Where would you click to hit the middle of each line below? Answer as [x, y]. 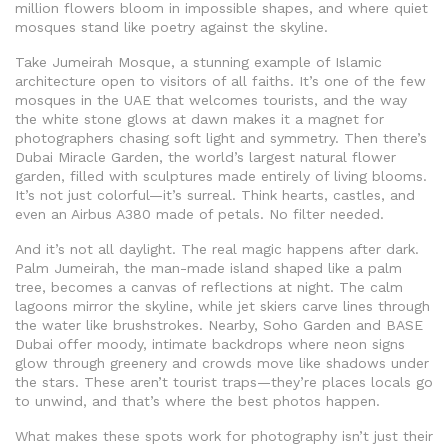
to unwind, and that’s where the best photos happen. [197, 401]
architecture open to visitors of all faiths [152, 81]
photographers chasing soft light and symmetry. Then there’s [221, 138]
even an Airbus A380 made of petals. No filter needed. [199, 214]
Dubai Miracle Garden [87, 157]
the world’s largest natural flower [282, 157]
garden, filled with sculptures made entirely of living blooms [219, 176]
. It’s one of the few [358, 81]
